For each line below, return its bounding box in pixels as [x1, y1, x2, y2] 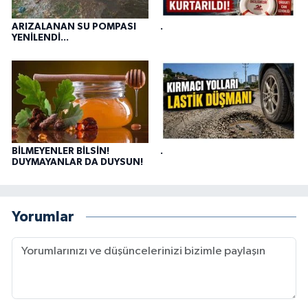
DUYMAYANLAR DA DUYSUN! [12, 157, 143, 167]
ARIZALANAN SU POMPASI [12, 21, 136, 32]
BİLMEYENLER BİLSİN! [12, 146, 109, 156]
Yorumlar [12, 210, 74, 225]
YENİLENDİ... [12, 32, 69, 43]
